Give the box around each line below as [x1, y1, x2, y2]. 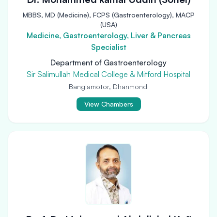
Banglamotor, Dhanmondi [68, 82, 149, 91]
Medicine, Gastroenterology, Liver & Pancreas [26, 31, 191, 40]
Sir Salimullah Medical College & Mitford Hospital [27, 69, 190, 79]
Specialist [91, 42, 126, 52]
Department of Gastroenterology [50, 58, 167, 67]
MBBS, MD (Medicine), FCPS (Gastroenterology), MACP [22, 11, 195, 19]
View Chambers [84, 100, 133, 108]
